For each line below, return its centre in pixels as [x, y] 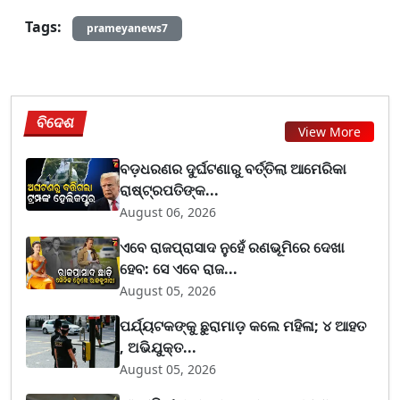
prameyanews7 [127, 29]
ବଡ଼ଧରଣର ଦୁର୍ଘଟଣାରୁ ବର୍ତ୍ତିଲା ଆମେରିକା [233, 169]
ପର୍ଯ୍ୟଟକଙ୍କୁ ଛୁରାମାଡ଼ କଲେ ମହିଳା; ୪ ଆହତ [243, 326]
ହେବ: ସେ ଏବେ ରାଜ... [179, 269]
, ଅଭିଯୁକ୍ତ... [158, 348]
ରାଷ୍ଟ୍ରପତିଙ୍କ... [170, 191]
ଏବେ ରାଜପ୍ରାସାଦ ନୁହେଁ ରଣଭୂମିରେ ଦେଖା [233, 248]
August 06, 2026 [168, 212]
